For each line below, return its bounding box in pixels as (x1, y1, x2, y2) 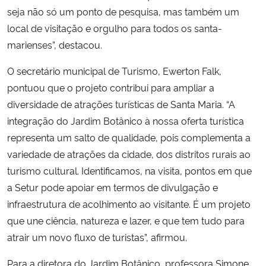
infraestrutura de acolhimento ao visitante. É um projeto (7, 197, 251, 211)
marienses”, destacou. (7, 38, 102, 52)
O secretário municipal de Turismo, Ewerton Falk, (7, 64, 221, 78)
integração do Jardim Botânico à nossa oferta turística (7, 114, 244, 128)
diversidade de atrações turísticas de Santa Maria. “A (7, 97, 235, 111)
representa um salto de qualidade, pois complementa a (7, 131, 251, 144)
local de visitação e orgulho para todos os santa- (7, 21, 222, 35)
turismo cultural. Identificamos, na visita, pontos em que (7, 164, 252, 178)
